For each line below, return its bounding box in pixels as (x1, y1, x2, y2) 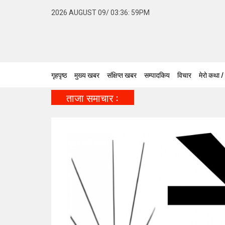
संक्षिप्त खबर (107, 69, 137, 80)
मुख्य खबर (74, 69, 99, 80)
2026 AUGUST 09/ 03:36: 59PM (51, 9, 150, 17)
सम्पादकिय (144, 69, 170, 80)
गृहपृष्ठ (51, 69, 67, 80)
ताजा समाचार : (66, 90, 118, 105)
